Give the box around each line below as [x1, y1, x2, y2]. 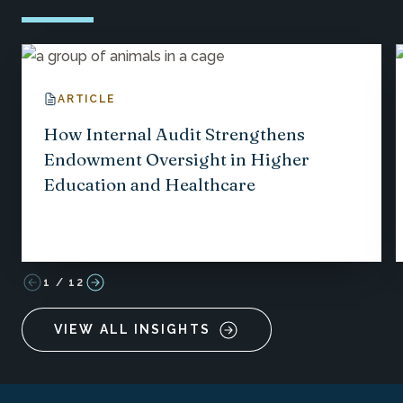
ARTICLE [58, 93, 115, 105]
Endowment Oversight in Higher [43, 148, 309, 170]
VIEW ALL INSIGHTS [54, 322, 210, 337]
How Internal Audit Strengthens [43, 123, 305, 145]
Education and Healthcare [43, 174, 255, 195]
